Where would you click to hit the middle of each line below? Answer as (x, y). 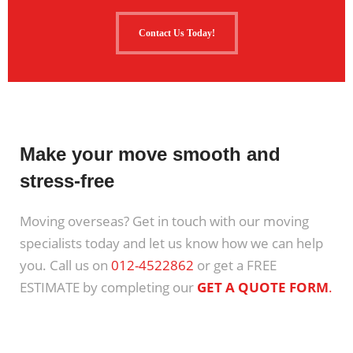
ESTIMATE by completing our (108, 287)
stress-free (67, 181)
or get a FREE (235, 265)
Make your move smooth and (150, 154)
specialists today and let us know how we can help (171, 243)
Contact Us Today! (176, 33)
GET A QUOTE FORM (263, 287)
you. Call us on (65, 265)
